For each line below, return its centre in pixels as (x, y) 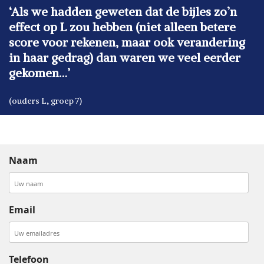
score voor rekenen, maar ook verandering (127, 42)
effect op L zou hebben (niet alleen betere (122, 27)
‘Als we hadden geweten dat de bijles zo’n (123, 11)
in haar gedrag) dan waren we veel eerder (125, 57)
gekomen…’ (39, 73)
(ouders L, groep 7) (45, 101)
